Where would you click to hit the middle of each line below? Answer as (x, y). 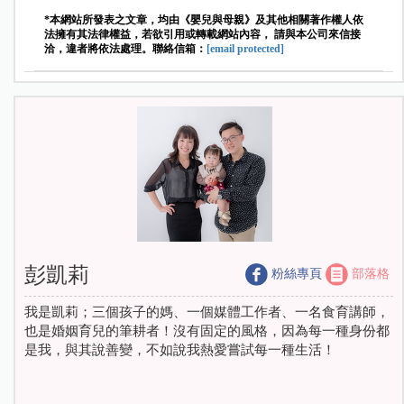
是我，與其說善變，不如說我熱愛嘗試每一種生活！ (180, 350)
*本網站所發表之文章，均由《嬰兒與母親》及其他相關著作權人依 (204, 20)
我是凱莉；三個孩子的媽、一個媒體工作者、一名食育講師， (207, 312)
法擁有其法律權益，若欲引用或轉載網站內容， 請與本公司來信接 (203, 35)
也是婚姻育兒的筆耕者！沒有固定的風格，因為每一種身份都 (207, 331)
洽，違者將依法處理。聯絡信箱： (126, 49)
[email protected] (246, 49)
